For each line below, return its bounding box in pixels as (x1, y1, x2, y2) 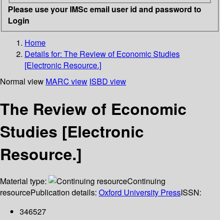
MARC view (46, 75, 87, 87)
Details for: (25, 48, 64, 59)
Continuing (127, 175, 165, 187)
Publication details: (30, 187, 99, 198)
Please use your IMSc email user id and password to (8, 3, 201, 15)
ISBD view (89, 75, 126, 87)
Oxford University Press (99, 187, 181, 198)
